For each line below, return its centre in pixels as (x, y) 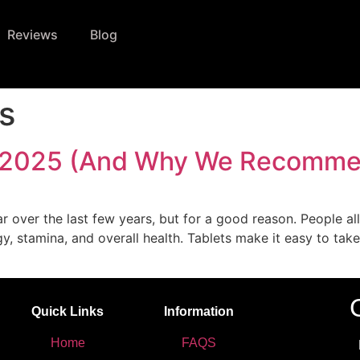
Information (199, 312)
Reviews (33, 35)
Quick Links (68, 312)
